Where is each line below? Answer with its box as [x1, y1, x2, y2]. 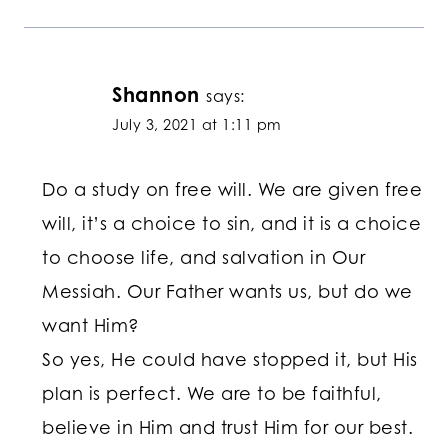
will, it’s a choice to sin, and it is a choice [42, 212, 421, 235]
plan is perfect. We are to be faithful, [42, 382, 382, 405]
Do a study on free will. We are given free [42, 178, 422, 201]
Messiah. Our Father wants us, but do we [42, 280, 413, 303]
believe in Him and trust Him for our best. [42, 416, 413, 439]
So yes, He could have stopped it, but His [42, 348, 418, 371]
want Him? [42, 314, 140, 337]
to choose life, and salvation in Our [42, 246, 365, 269]
